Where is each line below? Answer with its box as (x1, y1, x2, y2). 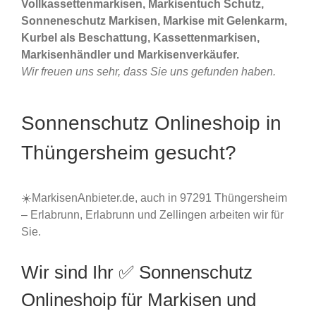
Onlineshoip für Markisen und (21, 288, 256, 310)
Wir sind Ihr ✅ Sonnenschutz (21, 261, 253, 283)
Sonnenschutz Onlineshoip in (21, 112, 281, 135)
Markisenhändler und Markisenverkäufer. (21, 49, 239, 61)
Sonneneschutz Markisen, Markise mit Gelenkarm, (21, 15, 287, 28)
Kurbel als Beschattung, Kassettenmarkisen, (21, 32, 260, 44)
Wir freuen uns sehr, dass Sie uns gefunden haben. (21, 66, 276, 78)
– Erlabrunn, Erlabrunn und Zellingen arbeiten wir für (21, 208, 284, 221)
